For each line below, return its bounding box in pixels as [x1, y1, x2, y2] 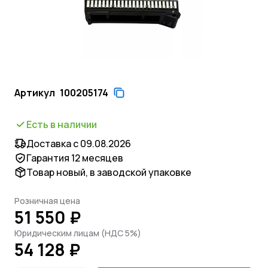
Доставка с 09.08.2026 [26, 137, 131, 150]
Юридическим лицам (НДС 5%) [14, 227, 141, 239]
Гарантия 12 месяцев [26, 151, 123, 165]
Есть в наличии [26, 118, 97, 131]
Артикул [14, 86, 55, 99]
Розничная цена [14, 195, 80, 206]
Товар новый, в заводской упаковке [26, 166, 191, 179]
